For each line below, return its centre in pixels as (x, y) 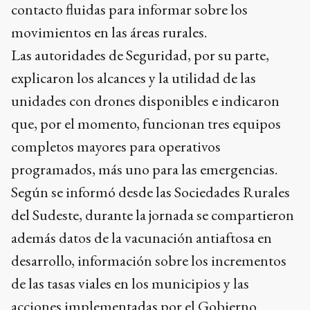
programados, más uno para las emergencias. (144, 170)
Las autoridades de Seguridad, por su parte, (140, 55)
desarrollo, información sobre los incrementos (149, 261)
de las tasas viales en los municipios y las (130, 284)
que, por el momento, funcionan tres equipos (146, 124)
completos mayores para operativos (116, 147)
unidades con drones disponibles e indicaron (145, 101)
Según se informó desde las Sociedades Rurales (151, 192)
